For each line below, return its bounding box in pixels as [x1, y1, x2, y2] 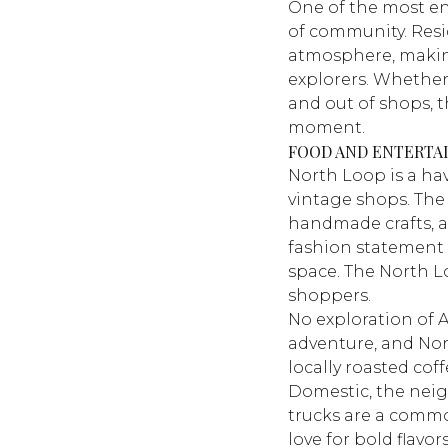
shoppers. [288, 286, 371, 305]
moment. [288, 118, 365, 137]
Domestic [288, 382, 369, 401]
